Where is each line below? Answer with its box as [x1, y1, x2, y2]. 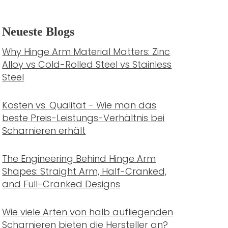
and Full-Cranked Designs [2, 178, 121, 190]
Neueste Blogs [2, 25, 75, 38]
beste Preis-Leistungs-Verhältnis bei [2, 111, 165, 124]
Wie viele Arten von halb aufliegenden [2, 206, 174, 218]
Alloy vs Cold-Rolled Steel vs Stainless [2, 58, 172, 71]
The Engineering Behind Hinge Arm [2, 152, 156, 165]
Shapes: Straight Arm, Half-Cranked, [2, 165, 167, 178]
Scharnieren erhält [2, 124, 86, 137]
